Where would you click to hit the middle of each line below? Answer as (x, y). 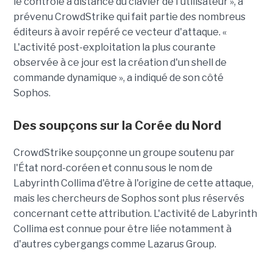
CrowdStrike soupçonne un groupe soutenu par (124, 153)
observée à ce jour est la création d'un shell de (120, 63)
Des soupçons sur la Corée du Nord (117, 126)
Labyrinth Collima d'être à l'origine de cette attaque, (133, 183)
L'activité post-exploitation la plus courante (114, 48)
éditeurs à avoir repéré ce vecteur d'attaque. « (120, 32)
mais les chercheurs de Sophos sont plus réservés (129, 199)
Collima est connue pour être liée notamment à (122, 229)
